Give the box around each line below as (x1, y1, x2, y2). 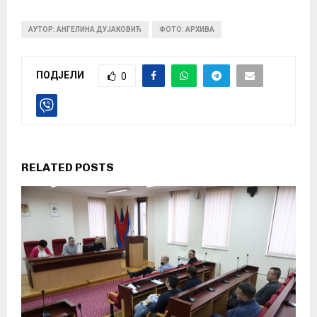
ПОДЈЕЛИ (36, 69, 84, 81)
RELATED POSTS (21, 161, 114, 175)
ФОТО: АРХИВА (159, 25, 214, 34)
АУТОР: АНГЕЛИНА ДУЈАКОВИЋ (28, 25, 142, 34)
